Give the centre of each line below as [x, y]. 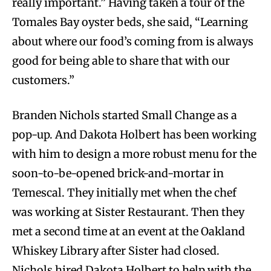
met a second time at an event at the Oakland [129, 232]
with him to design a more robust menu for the [134, 154]
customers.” [43, 80]
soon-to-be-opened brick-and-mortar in [118, 174]
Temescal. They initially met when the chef [124, 193]
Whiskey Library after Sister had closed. [116, 251]
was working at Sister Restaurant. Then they [128, 212]
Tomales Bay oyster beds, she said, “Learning [130, 22]
